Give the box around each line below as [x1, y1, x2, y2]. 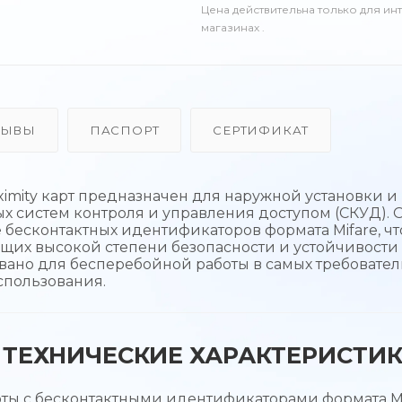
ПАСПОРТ [89, 122, 160, 137]
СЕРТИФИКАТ [213, 122, 310, 137]
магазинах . [201, 21, 265, 34]
